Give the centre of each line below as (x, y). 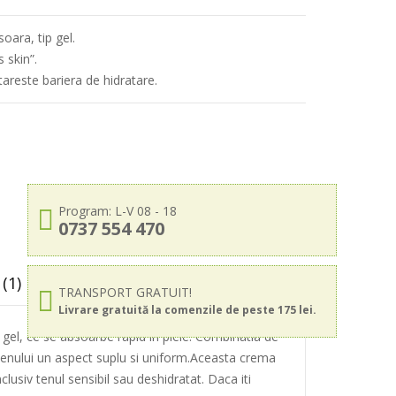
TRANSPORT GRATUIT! (125, 292)
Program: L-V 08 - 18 (118, 211)
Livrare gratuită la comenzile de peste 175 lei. (187, 310)
